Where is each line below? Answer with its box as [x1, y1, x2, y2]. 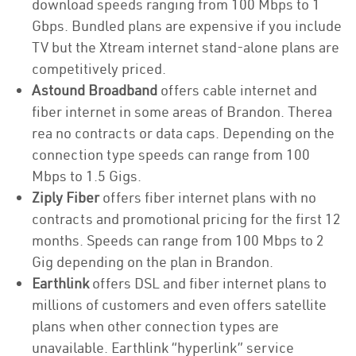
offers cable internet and [157, 81, 317, 99]
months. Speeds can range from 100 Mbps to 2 [32, 231, 324, 250]
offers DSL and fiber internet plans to [89, 274, 327, 292]
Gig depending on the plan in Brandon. [32, 253, 273, 271]
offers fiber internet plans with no [99, 188, 316, 207]
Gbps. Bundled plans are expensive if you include [32, 17, 342, 35]
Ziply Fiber [32, 188, 99, 207]
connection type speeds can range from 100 [32, 145, 310, 164]
